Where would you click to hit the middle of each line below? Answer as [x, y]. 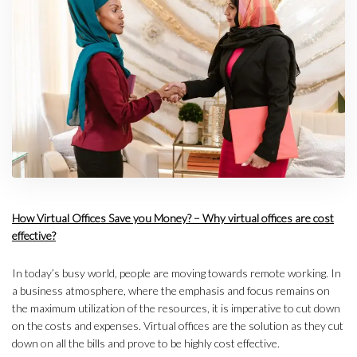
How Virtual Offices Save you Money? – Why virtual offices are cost [173, 218]
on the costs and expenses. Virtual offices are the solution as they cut [178, 325]
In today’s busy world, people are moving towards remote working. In [177, 273]
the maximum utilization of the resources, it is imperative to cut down [176, 308]
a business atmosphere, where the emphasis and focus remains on [171, 290]
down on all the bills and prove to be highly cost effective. [146, 343]
